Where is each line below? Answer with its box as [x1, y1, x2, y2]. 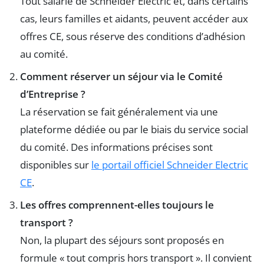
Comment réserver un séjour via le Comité [20, 70, 223, 84]
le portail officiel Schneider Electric [91, 158, 248, 172]
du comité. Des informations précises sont [20, 140, 213, 154]
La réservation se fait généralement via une [20, 105, 218, 119]
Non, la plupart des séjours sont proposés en [20, 233, 224, 247]
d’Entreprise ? [20, 87, 85, 101]
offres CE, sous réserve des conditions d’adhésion [20, 29, 245, 44]
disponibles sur [20, 158, 91, 172]
